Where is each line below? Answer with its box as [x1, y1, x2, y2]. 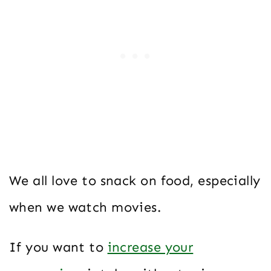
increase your [107, 239, 194, 256]
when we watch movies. [9, 199, 162, 216]
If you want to [9, 239, 108, 256]
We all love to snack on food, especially [9, 172, 261, 189]
